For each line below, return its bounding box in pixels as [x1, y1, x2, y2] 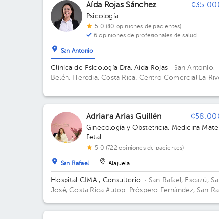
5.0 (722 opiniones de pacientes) [95, 145, 184, 151]
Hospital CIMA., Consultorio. [51, 177, 143, 184]
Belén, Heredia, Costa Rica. [51, 74, 139, 81]
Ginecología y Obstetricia [86, 124, 168, 131]
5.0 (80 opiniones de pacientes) [95, 24, 182, 30]
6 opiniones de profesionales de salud [94, 33, 197, 39]
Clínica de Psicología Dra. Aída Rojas [51, 65, 168, 71]
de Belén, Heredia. [51, 84, 109, 91]
